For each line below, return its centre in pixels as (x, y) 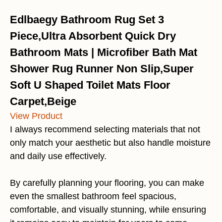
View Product (36, 116)
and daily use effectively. (58, 156)
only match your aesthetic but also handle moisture (110, 143)
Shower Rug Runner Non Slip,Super (102, 69)
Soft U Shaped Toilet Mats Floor (90, 85)
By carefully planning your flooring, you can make (107, 183)
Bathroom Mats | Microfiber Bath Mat (104, 52)
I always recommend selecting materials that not (105, 129)
